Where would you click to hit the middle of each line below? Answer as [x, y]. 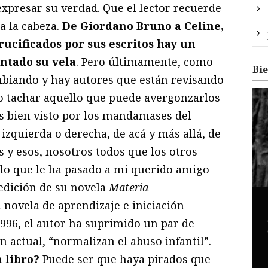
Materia [129, 188]
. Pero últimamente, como [144, 62]
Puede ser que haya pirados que [125, 259]
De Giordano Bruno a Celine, [143, 26]
